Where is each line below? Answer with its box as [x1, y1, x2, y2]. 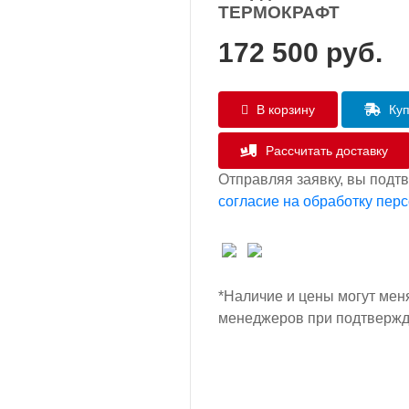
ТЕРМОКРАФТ [218, 3, 340, 22]
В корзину [253, 102, 315, 117]
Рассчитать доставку [262, 143, 388, 158]
